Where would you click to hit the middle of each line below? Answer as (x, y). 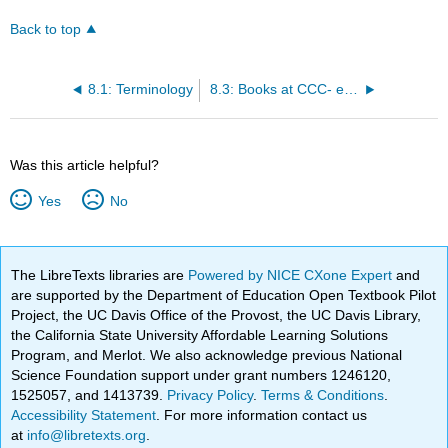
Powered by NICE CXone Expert (292, 275)
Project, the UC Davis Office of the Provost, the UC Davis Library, (216, 315)
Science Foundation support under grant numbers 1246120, (201, 375)
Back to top (46, 30)
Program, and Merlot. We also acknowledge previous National (207, 355)
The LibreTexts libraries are (100, 275)
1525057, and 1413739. (89, 395)
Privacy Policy (210, 395)
